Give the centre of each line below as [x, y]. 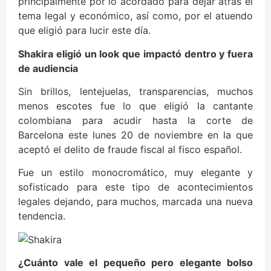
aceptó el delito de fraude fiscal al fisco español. [130, 149]
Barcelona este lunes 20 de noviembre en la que [135, 135]
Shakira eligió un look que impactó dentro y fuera [135, 54]
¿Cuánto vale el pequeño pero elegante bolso [135, 263]
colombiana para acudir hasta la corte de [135, 120]
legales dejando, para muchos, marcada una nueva [135, 202]
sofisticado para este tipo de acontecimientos [135, 187]
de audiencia [48, 68]
